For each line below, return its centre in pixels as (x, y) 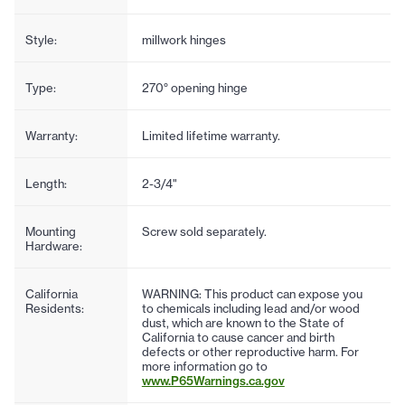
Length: (46, 183)
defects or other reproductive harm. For (250, 351)
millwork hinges (184, 39)
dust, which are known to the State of (243, 322)
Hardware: (54, 245)
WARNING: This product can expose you (252, 293)
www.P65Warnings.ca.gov (213, 380)
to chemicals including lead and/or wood (250, 308)
